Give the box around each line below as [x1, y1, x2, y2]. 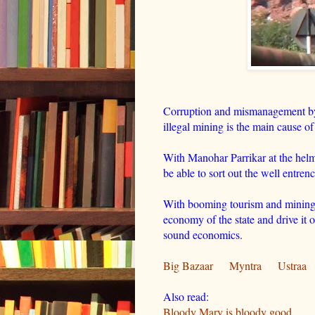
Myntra [229, 257, 262, 273]
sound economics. [163, 226, 246, 242]
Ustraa [278, 257, 307, 273]
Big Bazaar [163, 257, 213, 273]
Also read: [163, 288, 212, 304]
